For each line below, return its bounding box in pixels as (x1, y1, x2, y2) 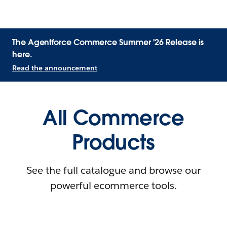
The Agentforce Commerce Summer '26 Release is (12, 37, 204, 48)
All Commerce (42, 105, 185, 131)
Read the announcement (12, 63, 97, 72)
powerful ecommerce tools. (50, 179, 177, 192)
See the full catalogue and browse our (26, 164, 201, 177)
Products (72, 129, 155, 156)
